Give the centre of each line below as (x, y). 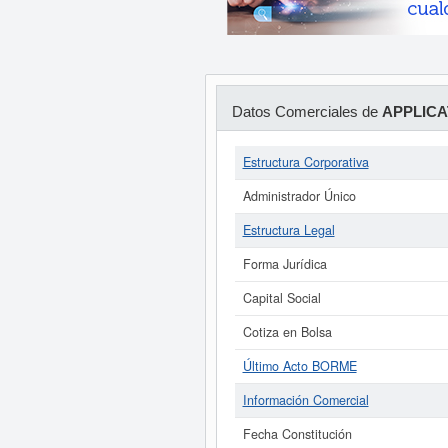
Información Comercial (305, 400)
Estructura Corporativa (305, 162)
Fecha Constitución (297, 434)
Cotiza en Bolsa (287, 332)
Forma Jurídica (284, 264)
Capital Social (281, 298)
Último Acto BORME (299, 366)
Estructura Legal (288, 230)
